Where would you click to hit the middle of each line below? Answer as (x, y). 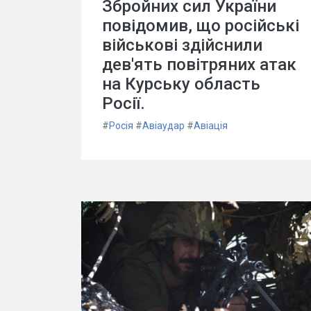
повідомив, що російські (201, 25)
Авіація (211, 125)
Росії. (124, 103)
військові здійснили (182, 45)
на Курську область (181, 84)
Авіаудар (163, 125)
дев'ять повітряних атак (199, 64)
